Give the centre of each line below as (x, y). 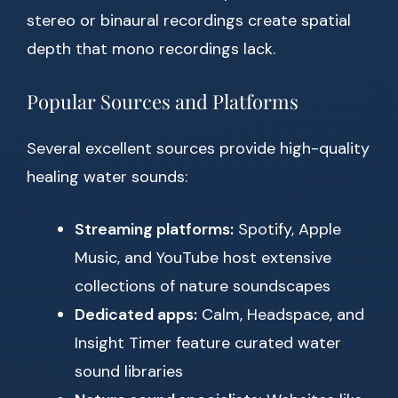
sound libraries (129, 372)
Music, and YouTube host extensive (203, 258)
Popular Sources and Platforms (163, 102)
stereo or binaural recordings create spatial (189, 21)
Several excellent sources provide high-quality (198, 149)
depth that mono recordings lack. (151, 49)
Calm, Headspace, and (281, 315)
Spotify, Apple (287, 230)
